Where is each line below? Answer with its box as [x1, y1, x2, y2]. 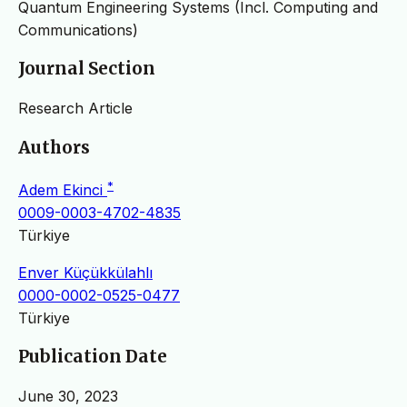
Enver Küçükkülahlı [18, 263, 153, 282]
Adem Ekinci [18, 180, 107, 199]
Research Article [18, 98, 133, 117]
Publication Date [18, 346, 167, 368]
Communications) [18, 20, 138, 39]
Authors [18, 136, 90, 158]
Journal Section [18, 58, 155, 80]
